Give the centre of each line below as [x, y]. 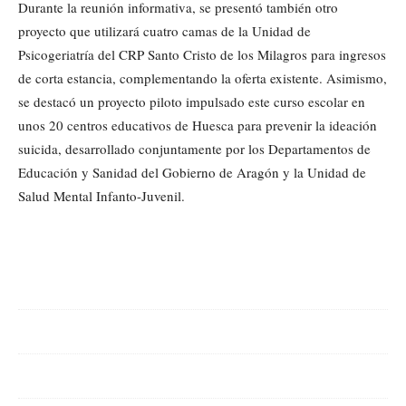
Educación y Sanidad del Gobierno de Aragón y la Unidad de [192, 173]
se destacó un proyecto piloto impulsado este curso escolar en [192, 102]
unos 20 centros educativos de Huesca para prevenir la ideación [198, 126]
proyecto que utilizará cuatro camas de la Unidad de [164, 31]
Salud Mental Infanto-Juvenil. [101, 196]
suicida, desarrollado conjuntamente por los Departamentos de [194, 149]
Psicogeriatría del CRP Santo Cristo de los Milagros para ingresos [202, 55]
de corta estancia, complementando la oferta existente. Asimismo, [203, 78]
